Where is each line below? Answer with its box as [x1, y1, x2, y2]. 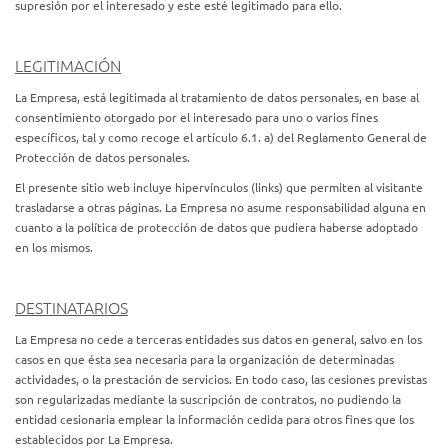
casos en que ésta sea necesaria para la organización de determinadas [15, 351, 394, 367]
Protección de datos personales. [15, 149, 190, 165]
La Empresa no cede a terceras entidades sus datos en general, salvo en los [15, 331, 422, 347]
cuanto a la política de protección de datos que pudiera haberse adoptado [15, 219, 418, 235]
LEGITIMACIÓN [15, 54, 121, 76]
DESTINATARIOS [15, 296, 128, 318]
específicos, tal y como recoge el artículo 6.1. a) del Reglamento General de [15, 129, 427, 145]
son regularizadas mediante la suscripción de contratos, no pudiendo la [15, 391, 401, 407]
